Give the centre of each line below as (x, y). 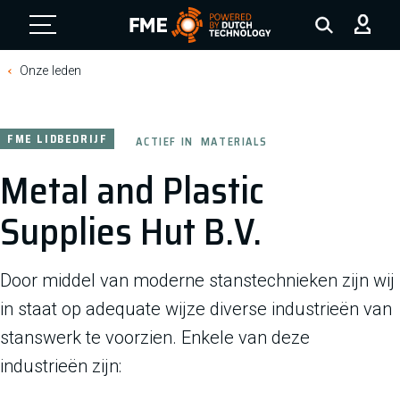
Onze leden (51, 71)
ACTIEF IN (165, 142)
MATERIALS (234, 142)
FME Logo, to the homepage (215, 55)
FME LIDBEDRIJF (58, 139)
